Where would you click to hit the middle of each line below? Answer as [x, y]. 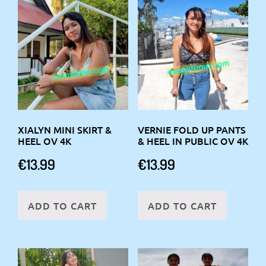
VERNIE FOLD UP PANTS [191, 129]
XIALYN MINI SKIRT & [65, 129]
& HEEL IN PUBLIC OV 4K [193, 140]
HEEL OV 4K [45, 140]
